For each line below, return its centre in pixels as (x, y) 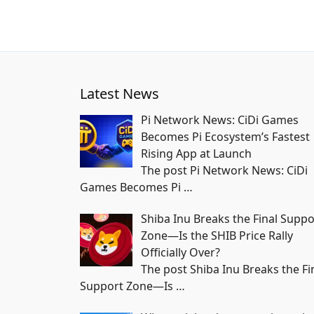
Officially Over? (180, 252)
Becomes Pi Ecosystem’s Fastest (225, 136)
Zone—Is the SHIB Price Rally (217, 235)
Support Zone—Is (128, 286)
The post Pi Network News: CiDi (224, 170)
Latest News (120, 93)
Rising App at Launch (196, 153)
